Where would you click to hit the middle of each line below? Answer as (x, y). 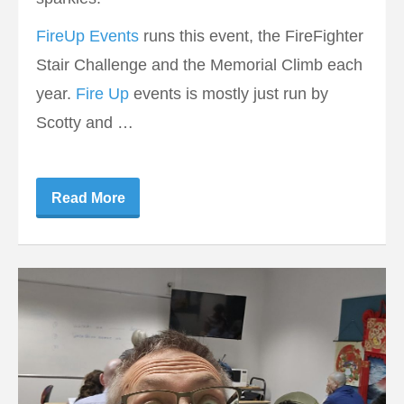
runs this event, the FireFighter (251, 37)
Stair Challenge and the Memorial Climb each (199, 65)
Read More (88, 198)
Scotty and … (85, 123)
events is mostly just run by (231, 94)
